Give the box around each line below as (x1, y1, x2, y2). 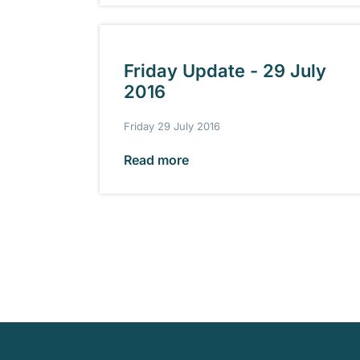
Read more (124, 152, 189, 169)
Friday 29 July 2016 (124, 120, 220, 133)
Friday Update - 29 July (124, 60, 326, 82)
